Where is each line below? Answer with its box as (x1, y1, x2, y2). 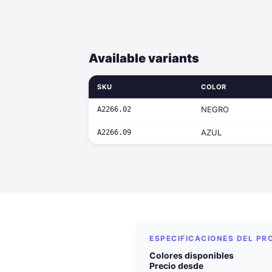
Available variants (89, 51, 199, 66)
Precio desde (149, 260, 203, 271)
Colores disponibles (149, 250, 234, 260)
